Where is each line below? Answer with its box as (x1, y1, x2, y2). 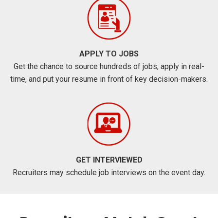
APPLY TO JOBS (79, 49, 139, 58)
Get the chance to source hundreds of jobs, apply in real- (14, 61, 204, 71)
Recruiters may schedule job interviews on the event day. (13, 167, 205, 177)
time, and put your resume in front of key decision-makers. (10, 74, 208, 84)
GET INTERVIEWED (75, 155, 143, 164)
